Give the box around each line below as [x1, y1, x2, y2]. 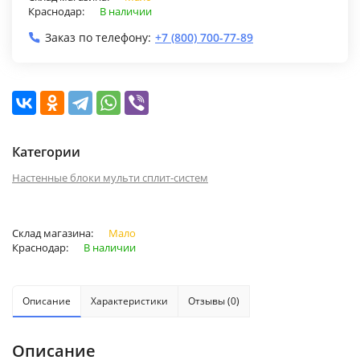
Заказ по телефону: [45, 29, 151, 45]
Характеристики [91, 293, 168, 308]
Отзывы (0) [188, 293, 239, 308]
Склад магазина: [12, 225, 96, 240]
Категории [12, 142, 80, 161]
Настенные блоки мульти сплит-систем [12, 170, 208, 185]
